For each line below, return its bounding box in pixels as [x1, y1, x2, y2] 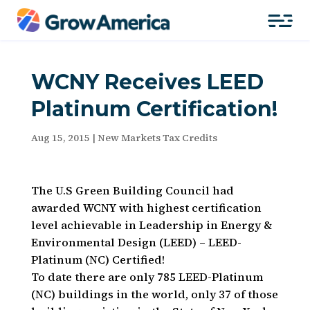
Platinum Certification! [30, 96, 277, 122]
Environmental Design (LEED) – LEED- [30, 235, 241, 250]
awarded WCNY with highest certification [30, 200, 262, 215]
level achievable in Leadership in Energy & [30, 217, 272, 232]
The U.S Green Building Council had [30, 183, 234, 198]
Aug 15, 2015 [30, 131, 90, 145]
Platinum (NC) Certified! [30, 252, 165, 267]
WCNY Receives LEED [30, 69, 264, 95]
